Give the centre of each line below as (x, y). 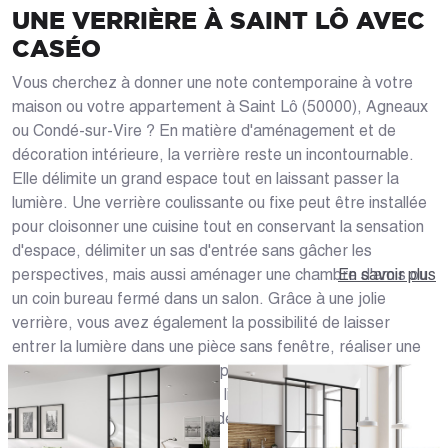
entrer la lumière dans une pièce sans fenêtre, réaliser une (216, 346)
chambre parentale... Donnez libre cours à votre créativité (217, 394)
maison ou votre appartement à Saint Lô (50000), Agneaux (220, 106)
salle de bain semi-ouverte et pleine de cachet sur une (201, 370)
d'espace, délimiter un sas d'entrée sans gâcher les (192, 250)
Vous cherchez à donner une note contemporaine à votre (212, 82)
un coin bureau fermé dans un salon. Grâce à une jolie (199, 298)
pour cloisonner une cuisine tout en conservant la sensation (218, 226)
